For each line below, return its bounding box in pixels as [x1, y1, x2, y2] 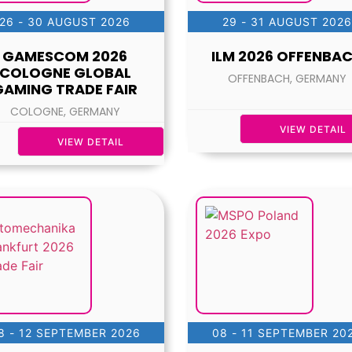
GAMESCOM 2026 [2, 46, 128, 67]
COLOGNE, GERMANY [9, 104, 120, 120]
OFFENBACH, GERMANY [227, 71, 346, 87]
